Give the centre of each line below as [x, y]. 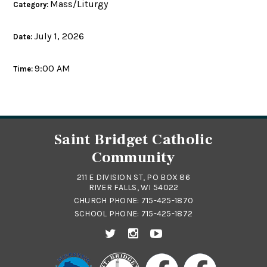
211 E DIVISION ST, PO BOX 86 [133, 178]
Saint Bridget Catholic [133, 140]
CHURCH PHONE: [107, 201]
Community [133, 158]
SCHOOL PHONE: [108, 214]
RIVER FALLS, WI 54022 [133, 188]
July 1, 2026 [59, 36]
